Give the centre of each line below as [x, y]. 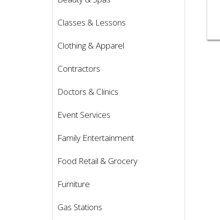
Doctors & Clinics [88, 92]
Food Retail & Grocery [97, 161]
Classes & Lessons [92, 23]
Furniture [74, 184]
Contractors [79, 69]
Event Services [84, 115]
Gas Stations [80, 207]
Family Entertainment [96, 138]
